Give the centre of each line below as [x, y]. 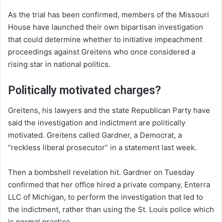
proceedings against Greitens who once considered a [102, 52]
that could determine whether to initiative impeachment [105, 39]
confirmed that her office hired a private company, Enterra [109, 185]
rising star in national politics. [59, 64]
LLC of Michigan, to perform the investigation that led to [106, 197]
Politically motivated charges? [84, 90]
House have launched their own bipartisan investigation [106, 27]
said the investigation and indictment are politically [97, 123]
